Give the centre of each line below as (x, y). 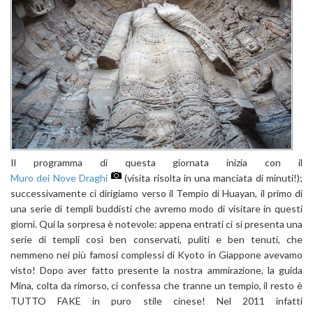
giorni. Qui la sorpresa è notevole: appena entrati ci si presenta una (156, 224)
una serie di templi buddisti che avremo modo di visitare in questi (156, 208)
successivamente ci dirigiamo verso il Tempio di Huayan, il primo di (156, 193)
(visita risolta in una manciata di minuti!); (212, 177)
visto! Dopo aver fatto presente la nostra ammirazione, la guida (156, 270)
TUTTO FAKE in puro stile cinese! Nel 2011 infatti (156, 300)
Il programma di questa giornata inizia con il (156, 162)
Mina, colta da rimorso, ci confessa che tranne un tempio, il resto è (156, 285)
